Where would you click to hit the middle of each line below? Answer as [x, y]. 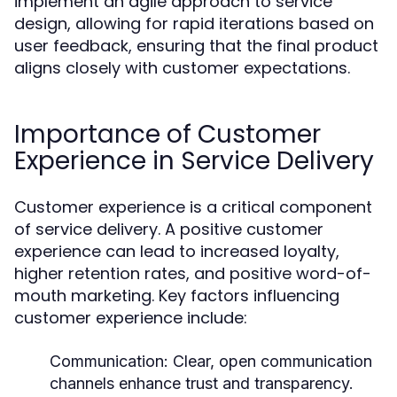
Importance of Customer [167, 134]
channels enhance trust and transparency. [202, 383]
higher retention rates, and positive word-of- [193, 273]
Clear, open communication [270, 361]
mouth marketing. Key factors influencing [177, 296]
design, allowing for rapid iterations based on [194, 23]
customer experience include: [131, 318]
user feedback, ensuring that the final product [196, 46]
